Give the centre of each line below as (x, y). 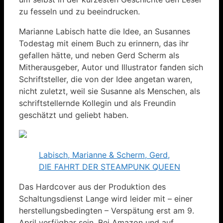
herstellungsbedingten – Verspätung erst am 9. (107, 210)
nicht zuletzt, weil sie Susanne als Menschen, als (110, 91)
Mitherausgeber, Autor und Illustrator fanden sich (111, 67)
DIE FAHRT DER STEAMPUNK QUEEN (110, 167)
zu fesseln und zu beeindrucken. (79, 11)
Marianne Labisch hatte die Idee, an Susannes (105, 31)
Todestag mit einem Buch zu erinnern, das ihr (104, 43)
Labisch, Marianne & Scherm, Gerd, (104, 155)
